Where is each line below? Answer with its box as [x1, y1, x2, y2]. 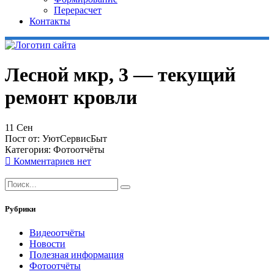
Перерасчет [54, 5, 102, 15]
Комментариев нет [11, 155, 91, 166]
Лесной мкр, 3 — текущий [5, 64, 235, 86]
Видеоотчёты [29, 228, 85, 239]
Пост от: [5, 133, 42, 144]
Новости [29, 239, 65, 250]
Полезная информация [29, 250, 124, 261]
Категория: [5, 144, 53, 155]
